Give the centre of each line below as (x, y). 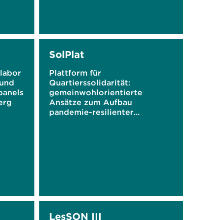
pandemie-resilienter (91, 112)
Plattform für (75, 73)
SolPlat (66, 54)
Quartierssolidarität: (89, 82)
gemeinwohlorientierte (96, 92)
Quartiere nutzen (83, 122)
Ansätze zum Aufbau (90, 102)
